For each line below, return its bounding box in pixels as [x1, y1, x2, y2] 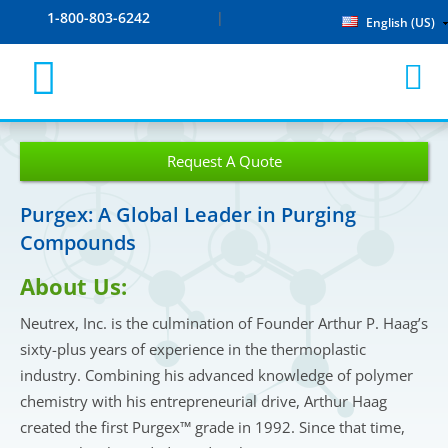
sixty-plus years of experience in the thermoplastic [20, 339, 366, 359]
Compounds [20, 229, 136, 256]
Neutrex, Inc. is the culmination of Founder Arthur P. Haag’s [20, 313, 428, 333]
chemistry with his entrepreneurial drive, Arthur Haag [20, 391, 387, 411]
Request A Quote [166, 151, 282, 171]
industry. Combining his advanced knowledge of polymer [20, 365, 413, 385]
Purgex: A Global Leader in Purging [20, 201, 356, 228]
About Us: [20, 271, 127, 301]
